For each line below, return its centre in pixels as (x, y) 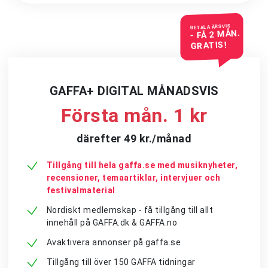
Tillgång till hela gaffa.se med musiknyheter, (142, 165)
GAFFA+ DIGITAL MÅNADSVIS (134, 91)
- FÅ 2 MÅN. (214, 35)
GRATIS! (208, 46)
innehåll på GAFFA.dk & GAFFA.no (112, 223)
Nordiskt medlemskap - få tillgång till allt (130, 210)
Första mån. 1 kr (134, 115)
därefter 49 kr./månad (134, 138)
